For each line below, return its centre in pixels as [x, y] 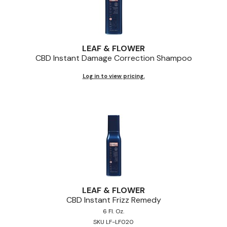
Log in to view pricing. [113, 76]
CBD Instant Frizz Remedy [113, 200]
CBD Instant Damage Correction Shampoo [113, 58]
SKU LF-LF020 [113, 222]
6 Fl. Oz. [113, 211]
